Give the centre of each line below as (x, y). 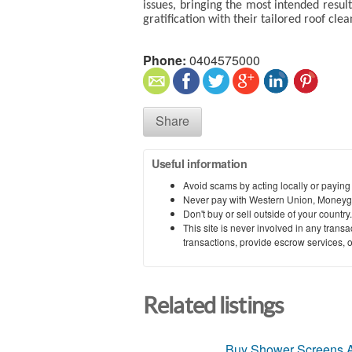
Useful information (200, 163)
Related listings (214, 305)
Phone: (165, 60)
